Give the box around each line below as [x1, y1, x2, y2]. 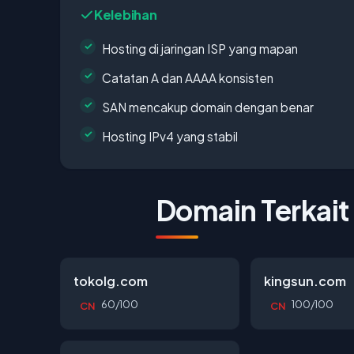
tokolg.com [73, 272, 148, 289]
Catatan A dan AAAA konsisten [102, 70, 273, 85]
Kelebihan [94, 6, 157, 23]
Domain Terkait [156, 191, 349, 228]
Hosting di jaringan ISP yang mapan [102, 40, 298, 56]
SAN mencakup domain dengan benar [102, 99, 314, 115]
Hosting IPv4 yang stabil [102, 128, 238, 144]
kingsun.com [264, 272, 347, 289]
